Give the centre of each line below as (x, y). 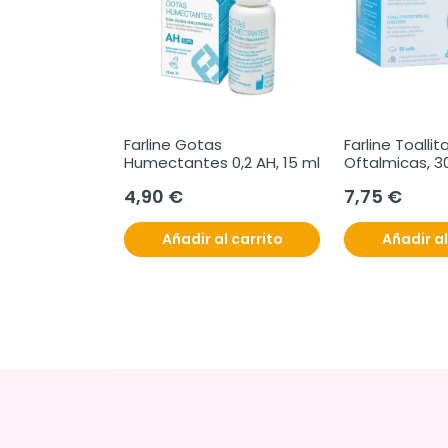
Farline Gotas (173, 145)
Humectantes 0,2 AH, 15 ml (222, 163)
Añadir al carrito (222, 239)
